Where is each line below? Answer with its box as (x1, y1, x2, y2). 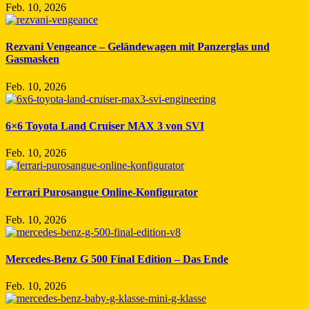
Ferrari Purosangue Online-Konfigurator (6, 186, 198, 199)
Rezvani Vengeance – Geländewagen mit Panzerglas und (6, 41, 270, 53)
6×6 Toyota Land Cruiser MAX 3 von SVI (6, 119, 204, 132)
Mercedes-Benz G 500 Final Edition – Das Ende (6, 252, 228, 265)
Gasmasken (6, 53, 59, 66)
